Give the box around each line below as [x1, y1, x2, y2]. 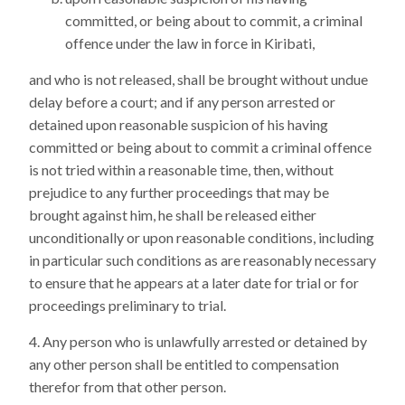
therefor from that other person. [29, 378, 226, 395]
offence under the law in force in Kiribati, [65, 34, 315, 52]
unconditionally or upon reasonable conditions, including [29, 229, 374, 246]
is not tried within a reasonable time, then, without [29, 161, 334, 178]
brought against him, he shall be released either [29, 206, 316, 223]
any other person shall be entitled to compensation [29, 355, 339, 372]
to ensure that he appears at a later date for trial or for [29, 274, 359, 291]
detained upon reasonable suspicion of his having [29, 116, 328, 133]
